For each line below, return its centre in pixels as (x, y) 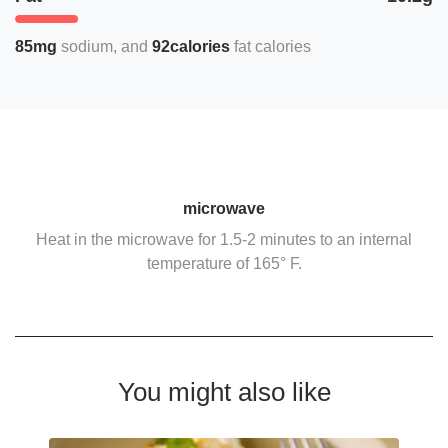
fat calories (272, 46)
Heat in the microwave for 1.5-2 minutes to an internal (224, 239)
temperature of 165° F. (224, 263)
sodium (87, 46)
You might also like (224, 391)
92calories (191, 46)
